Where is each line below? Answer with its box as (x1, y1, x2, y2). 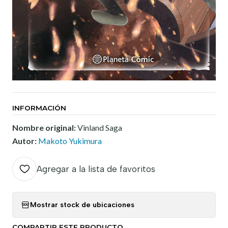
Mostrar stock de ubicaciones (30, 200, 134, 210)
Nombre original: (12, 122, 77, 132)
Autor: (12, 135, 38, 146)
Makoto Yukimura (38, 135, 102, 146)
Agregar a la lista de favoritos (37, 163, 155, 174)
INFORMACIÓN (12, 103, 66, 112)
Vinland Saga (77, 122, 122, 132)
